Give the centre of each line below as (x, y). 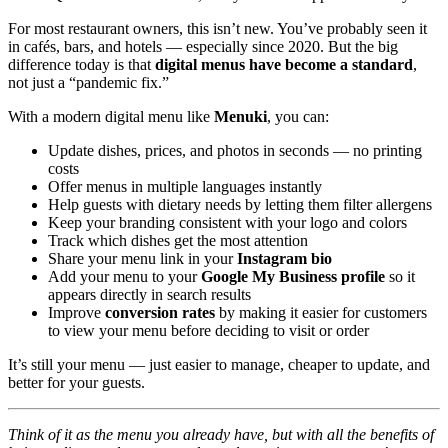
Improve (76, 312)
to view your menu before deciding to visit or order (208, 330)
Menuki (240, 116)
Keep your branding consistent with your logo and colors (227, 222)
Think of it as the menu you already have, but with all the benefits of (221, 434)
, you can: (298, 116)
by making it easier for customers (321, 312)
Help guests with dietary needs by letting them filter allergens (240, 204)
